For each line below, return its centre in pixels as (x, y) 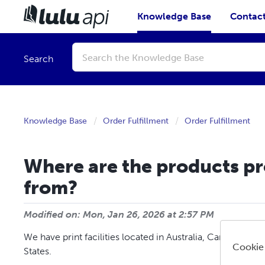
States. (39, 251)
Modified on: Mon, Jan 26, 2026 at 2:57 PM (119, 214)
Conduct (89, 47)
